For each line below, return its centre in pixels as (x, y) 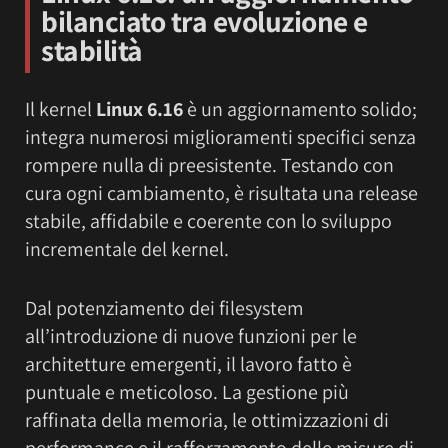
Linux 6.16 (139, 109)
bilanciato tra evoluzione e (204, 21)
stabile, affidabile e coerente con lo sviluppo (208, 221)
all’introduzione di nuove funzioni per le (191, 336)
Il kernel (60, 109)
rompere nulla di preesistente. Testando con (209, 165)
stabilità (92, 50)
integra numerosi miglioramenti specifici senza (220, 137)
